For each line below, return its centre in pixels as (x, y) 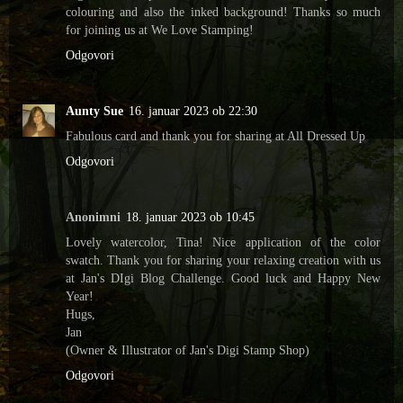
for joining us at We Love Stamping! (160, 30)
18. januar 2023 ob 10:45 (190, 217)
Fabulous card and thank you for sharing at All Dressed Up (215, 136)
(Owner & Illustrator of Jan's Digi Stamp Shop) (188, 350)
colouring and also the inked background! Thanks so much (223, 12)
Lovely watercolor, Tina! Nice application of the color (223, 242)
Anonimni (93, 217)
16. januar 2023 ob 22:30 (193, 111)
